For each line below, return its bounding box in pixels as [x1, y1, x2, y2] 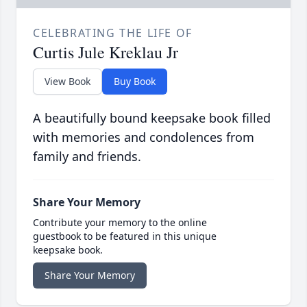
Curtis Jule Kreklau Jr [33, 41, 178, 64]
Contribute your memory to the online [33, 216, 207, 230]
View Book [45, 75, 90, 88]
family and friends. [33, 148, 141, 165]
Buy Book [114, 75, 156, 88]
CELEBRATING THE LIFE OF [33, 25, 193, 41]
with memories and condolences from [33, 129, 254, 146]
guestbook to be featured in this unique [33, 230, 217, 243]
